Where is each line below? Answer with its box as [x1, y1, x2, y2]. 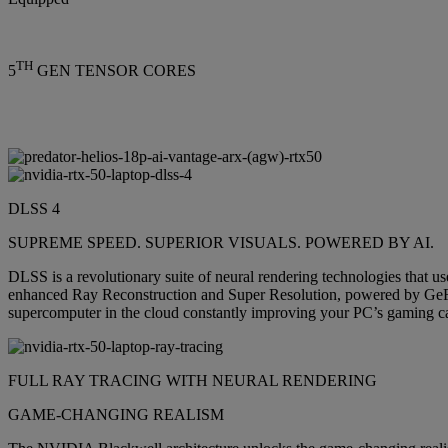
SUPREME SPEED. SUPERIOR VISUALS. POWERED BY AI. [8, 234, 434, 252]
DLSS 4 [8, 200, 60, 218]
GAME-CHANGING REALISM [8, 406, 224, 424]
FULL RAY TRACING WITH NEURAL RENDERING [8, 372, 377, 390]
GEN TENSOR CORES [33, 62, 196, 80]
